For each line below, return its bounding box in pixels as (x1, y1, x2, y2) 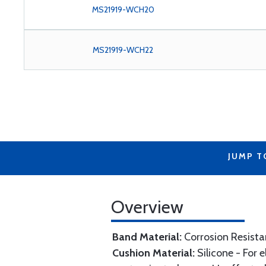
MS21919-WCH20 (91, 4, 154, 15)
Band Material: (112, 230, 182, 243)
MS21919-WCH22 (93, 45, 154, 55)
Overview (111, 196, 183, 218)
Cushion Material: (112, 246, 195, 259)
